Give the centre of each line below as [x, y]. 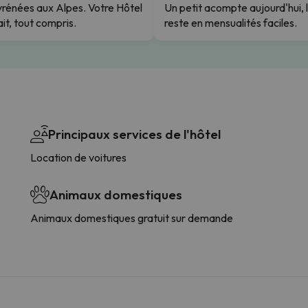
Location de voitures [78, 157]
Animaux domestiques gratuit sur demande [185, 218]
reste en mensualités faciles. [231, 22]
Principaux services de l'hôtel [134, 134]
